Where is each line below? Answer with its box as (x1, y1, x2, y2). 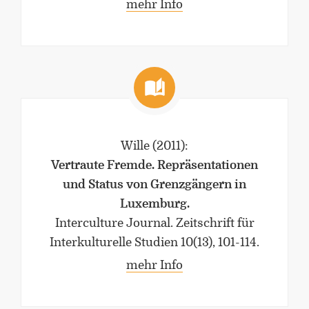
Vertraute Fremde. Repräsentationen (51, 159, 258, 172)
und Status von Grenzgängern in (63, 178, 246, 191)
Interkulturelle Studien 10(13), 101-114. (50, 236, 259, 249)
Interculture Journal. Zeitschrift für (54, 217, 255, 230)
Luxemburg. (119, 197, 190, 210)
